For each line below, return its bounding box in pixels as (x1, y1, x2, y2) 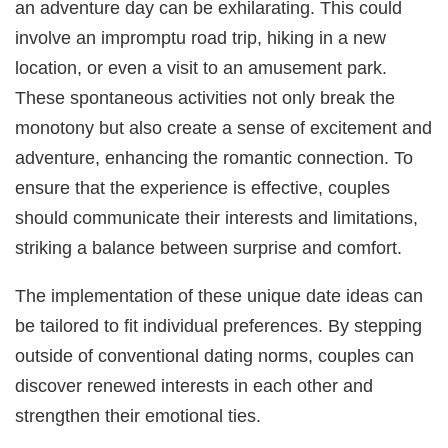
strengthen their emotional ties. (15, 405, 262, 427)
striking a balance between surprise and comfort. (15, 236, 403, 258)
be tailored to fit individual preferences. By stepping (15, 315, 423, 337)
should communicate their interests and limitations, (15, 206, 419, 228)
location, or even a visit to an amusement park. (15, 56, 388, 78)
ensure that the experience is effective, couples (15, 176, 391, 198)
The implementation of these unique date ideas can (15, 285, 424, 307)
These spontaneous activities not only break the (15, 86, 396, 108)
